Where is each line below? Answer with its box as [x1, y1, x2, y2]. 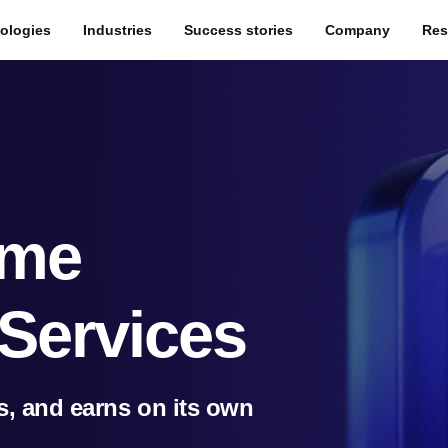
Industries [83, 21, 152, 38]
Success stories [184, 21, 293, 38]
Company [325, 21, 390, 38]
